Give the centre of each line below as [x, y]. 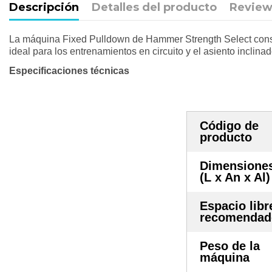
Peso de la [230, 246]
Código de [229, 125]
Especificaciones [49, 70]
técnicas [110, 70]
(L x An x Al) [235, 177]
